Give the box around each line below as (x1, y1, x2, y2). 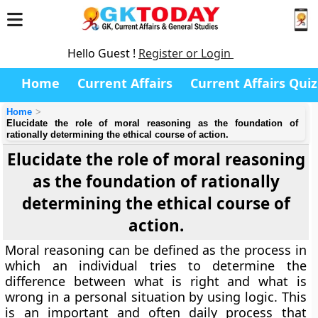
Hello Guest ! (67, 45, 138, 61)
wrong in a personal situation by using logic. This (5, 288, 307, 305)
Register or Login (138, 45, 234, 61)
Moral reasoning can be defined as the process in (5, 241, 307, 258)
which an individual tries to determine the (5, 257, 307, 274)
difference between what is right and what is (5, 273, 307, 290)
